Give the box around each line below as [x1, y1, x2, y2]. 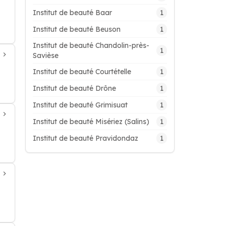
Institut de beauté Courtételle [33, 67, 131, 76]
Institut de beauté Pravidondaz [33, 134, 138, 143]
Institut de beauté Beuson [33, 25, 121, 34]
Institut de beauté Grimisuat [33, 100, 128, 109]
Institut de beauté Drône [33, 84, 116, 93]
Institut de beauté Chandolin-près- [33, 41, 149, 50]
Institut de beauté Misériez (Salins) [33, 117, 149, 126]
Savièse [33, 51, 59, 60]
